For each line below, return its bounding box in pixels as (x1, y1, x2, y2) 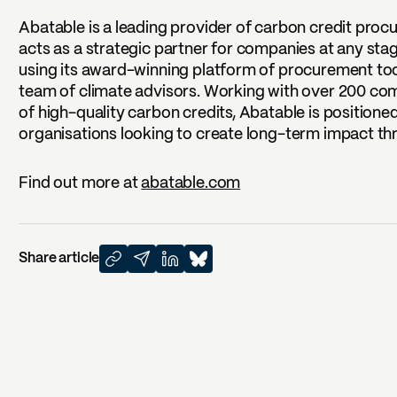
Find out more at (19, 176, 142, 192)
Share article (19, 252, 100, 266)
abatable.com (141, 176, 241, 192)
